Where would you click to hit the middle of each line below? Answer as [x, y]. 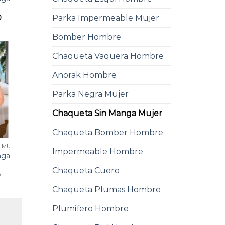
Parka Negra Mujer [90, 94]
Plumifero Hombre [90, 209]
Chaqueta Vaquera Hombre [108, 56]
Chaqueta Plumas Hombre [106, 190]
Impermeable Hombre [97, 152]
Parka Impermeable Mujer [105, 18]
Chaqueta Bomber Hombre [107, 133]
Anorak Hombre [84, 75]
